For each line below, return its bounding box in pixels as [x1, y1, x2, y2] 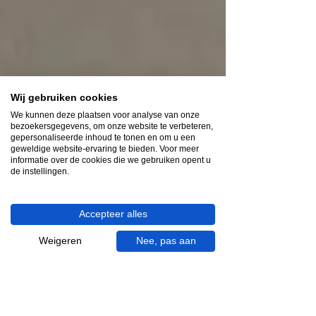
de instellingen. [11, 166, 69, 176]
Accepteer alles [78, 209, 147, 219]
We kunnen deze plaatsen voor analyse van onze [11, 110, 200, 120]
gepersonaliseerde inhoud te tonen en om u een [11, 133, 195, 142]
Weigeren [38, 236, 82, 246]
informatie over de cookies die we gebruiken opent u [11, 155, 211, 165]
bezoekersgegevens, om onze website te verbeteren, [11, 121, 213, 131]
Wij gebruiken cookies [11, 92, 118, 103]
